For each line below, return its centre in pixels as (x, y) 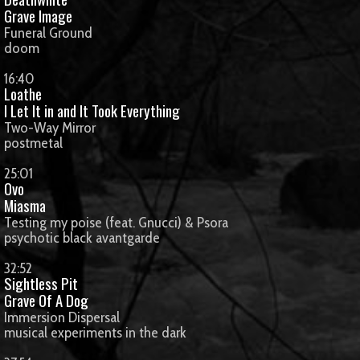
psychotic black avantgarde (82, 237)
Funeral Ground (48, 33)
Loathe (23, 94)
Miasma (25, 205)
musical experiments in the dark (95, 332)
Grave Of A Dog (46, 300)
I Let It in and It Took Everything (92, 110)
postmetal (33, 143)
